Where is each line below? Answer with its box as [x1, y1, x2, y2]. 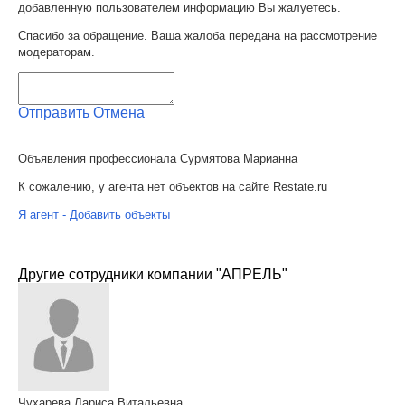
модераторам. [18, 44, 95, 59]
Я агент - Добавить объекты [18, 207, 170, 221]
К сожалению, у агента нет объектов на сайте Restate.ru [18, 179, 327, 193]
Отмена [93, 104, 145, 120]
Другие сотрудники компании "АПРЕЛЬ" [18, 266, 287, 282]
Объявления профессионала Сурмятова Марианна [18, 151, 297, 165]
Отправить [18, 104, 89, 120]
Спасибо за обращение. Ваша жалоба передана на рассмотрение [18, 28, 377, 42]
